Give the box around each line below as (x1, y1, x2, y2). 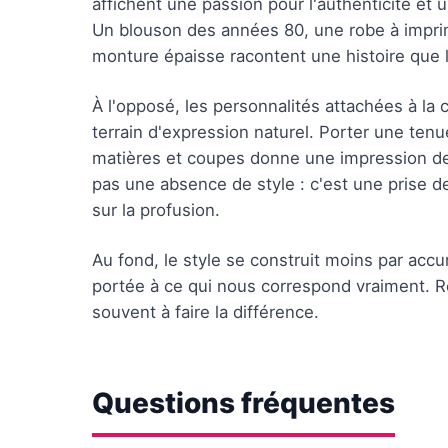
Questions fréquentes (92, 386, 395, 420)
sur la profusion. (92, 200, 220, 220)
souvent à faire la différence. (92, 302, 319, 322)
